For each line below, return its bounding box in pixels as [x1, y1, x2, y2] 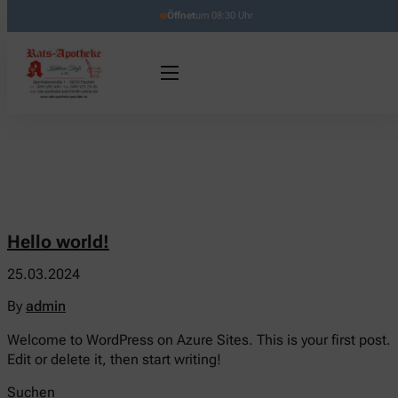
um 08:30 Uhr [195, 10, 253, 21]
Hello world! [7, 230, 109, 252]
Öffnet [166, 10, 195, 21]
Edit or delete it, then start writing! [7, 351, 221, 369]
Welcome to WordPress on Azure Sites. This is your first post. [7, 331, 391, 349]
